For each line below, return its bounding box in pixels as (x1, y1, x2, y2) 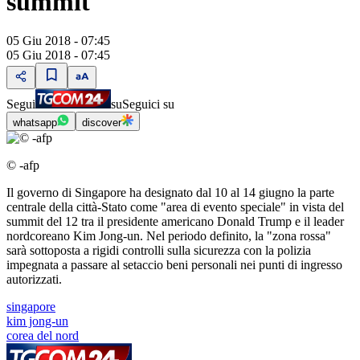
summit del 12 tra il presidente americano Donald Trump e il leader (6, 215, 344, 229)
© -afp (6, 158, 39, 173)
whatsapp (13, 117, 57, 129)
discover (82, 117, 121, 129)
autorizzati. (6, 272, 62, 287)
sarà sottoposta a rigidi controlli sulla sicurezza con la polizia (6, 243, 311, 258)
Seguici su (122, 97, 174, 112)
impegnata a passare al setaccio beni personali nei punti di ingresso (6, 258, 342, 272)
